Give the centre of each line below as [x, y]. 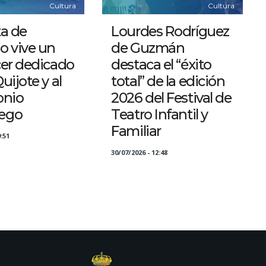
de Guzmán [148, 48]
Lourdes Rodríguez [170, 31]
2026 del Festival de [171, 98]
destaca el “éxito [161, 65]
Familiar [136, 131]
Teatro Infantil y [159, 115]
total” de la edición [168, 81]
